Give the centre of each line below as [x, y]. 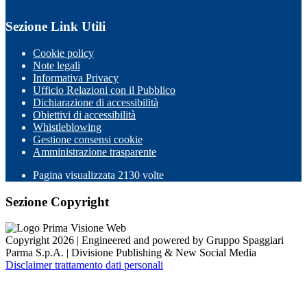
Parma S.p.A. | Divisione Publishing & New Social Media [131, 253]
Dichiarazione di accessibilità [96, 102]
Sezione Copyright [57, 201]
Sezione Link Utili [56, 27]
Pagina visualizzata [75, 175]
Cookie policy [63, 53]
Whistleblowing [67, 127]
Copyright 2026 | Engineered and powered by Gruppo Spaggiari [145, 241]
